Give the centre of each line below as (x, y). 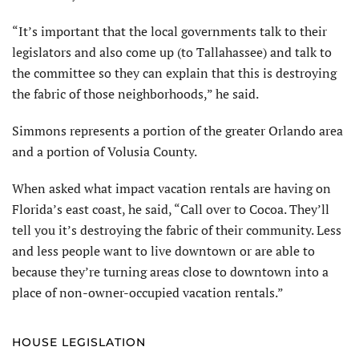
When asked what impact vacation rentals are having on (171, 188)
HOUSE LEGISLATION (79, 342)
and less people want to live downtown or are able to (163, 250)
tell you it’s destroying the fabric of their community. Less (177, 230)
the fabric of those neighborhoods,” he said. (135, 93)
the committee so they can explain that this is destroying (174, 73)
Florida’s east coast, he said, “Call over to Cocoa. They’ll (171, 209)
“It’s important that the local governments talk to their (169, 31)
